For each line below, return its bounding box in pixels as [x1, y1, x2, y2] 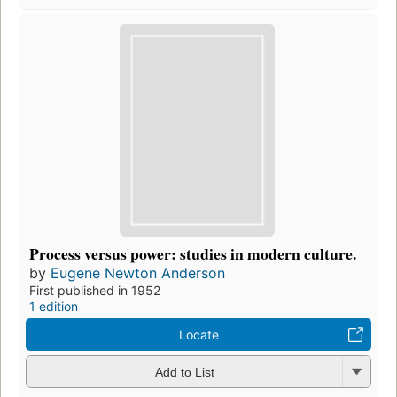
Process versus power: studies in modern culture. [29, 241, 356, 265]
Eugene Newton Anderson [51, 263, 225, 282]
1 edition [29, 298, 78, 314]
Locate [178, 326, 219, 342]
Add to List [154, 365, 214, 380]
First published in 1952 [29, 282, 160, 298]
